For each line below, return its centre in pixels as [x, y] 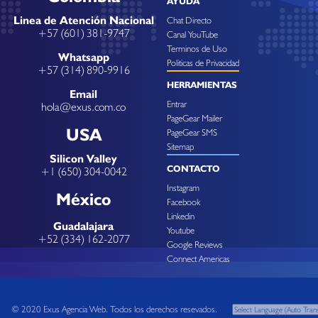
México [83, 199]
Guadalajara [83, 226]
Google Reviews [195, 244]
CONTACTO [193, 169]
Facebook [183, 202]
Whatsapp [83, 57]
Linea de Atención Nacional [83, 20]
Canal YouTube [192, 34]
